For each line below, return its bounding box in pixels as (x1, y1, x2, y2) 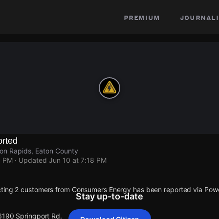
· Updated (15, 156, 47, 164)
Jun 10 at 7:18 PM (49, 156, 107, 164)
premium (123, 12, 160, 22)
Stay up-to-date (76, 191, 143, 201)
